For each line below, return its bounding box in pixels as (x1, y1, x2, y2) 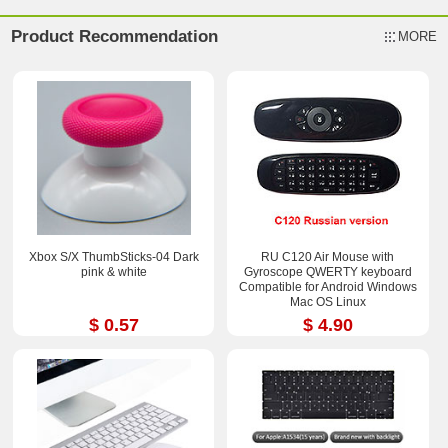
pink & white (80, 264, 147, 279)
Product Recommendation (11, 26, 219, 46)
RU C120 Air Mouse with (261, 249, 395, 264)
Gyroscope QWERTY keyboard (243, 264, 412, 279)
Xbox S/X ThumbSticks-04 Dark (28, 249, 199, 264)
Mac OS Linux (289, 294, 366, 309)
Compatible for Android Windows (238, 279, 417, 294)
